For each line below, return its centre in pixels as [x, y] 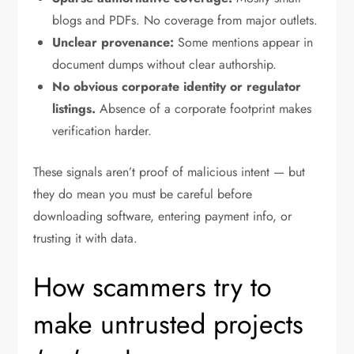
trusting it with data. [86, 239]
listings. [74, 109]
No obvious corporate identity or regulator [177, 87]
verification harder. [102, 131]
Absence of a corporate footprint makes [204, 109]
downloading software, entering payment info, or [163, 217]
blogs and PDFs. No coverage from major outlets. [185, 21]
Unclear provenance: [113, 43]
